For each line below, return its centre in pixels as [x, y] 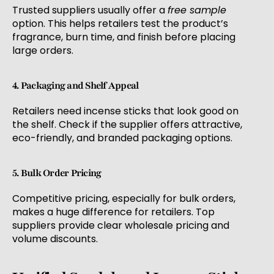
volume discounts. [55, 239]
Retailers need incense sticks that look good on [125, 111]
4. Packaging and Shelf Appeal [76, 86]
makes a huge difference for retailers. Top [113, 212]
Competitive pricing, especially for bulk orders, [124, 199]
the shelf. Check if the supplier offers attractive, [127, 125]
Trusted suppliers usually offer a [90, 10]
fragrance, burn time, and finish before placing [124, 37]
